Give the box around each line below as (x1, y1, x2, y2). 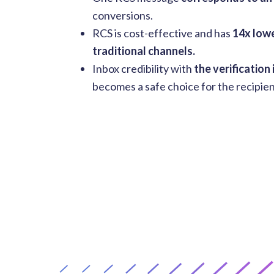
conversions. (92, 9, 153, 23)
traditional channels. (92, 44, 195, 58)
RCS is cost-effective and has (92, 26, 232, 40)
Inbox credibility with (92, 62, 194, 76)
